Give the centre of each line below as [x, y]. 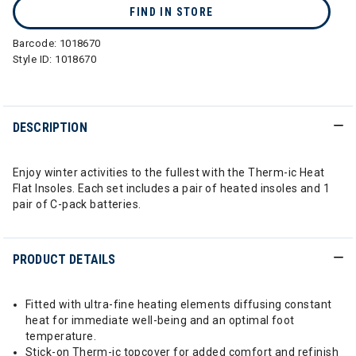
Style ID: [34, 59]
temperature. [61, 336]
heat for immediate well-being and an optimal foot [160, 320]
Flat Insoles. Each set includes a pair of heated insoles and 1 [172, 188]
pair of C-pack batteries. [77, 204]
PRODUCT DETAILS [64, 259]
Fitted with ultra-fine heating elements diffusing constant [179, 304]
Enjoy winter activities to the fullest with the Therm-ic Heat [169, 172]
